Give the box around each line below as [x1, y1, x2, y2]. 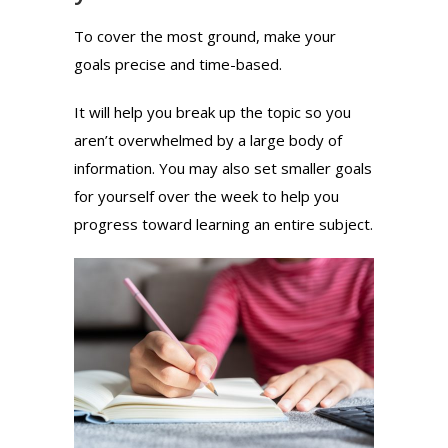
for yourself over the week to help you [74, 185, 339, 206]
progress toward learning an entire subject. [74, 213, 373, 234]
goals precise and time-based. [74, 53, 282, 74]
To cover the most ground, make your [74, 25, 336, 46]
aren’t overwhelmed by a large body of [74, 129, 342, 150]
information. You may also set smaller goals [74, 157, 372, 178]
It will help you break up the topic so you [74, 101, 351, 122]
